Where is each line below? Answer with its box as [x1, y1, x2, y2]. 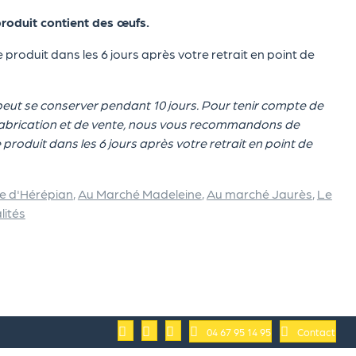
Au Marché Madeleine [77, 186, 202, 201]
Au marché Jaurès [206, 186, 312, 201]
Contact [297, 325, 335, 338]
